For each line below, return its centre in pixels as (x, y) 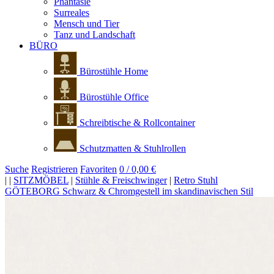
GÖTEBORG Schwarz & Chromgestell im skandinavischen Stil (129, 191)
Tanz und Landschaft (94, 35)
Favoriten (98, 169)
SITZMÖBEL (41, 180)
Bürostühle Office (113, 97)
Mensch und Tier (87, 24)
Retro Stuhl (196, 180)
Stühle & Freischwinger (121, 180)
